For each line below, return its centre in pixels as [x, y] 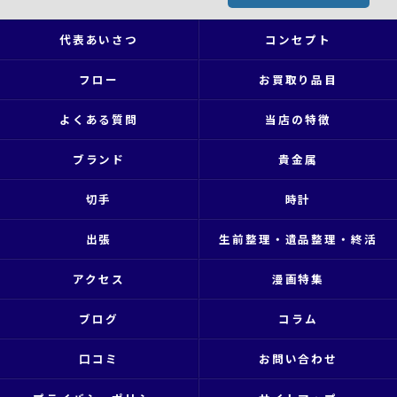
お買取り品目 [298, 79]
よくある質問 [99, 119]
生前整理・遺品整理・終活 [298, 239]
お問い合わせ [298, 358]
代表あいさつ [99, 39]
